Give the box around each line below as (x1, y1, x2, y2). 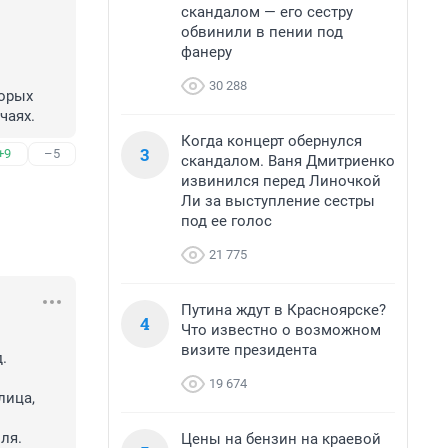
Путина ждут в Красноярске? (181, 301, 386, 319)
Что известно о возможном (181, 321, 381, 339)
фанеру (181, 43, 232, 61)
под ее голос (181, 212, 272, 230)
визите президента (181, 341, 317, 359)
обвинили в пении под (181, 23, 343, 41)
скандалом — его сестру (181, 3, 353, 21)
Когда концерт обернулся (181, 132, 362, 150)
